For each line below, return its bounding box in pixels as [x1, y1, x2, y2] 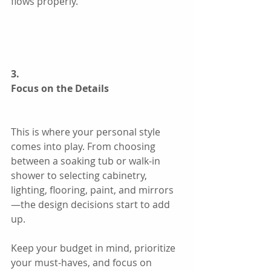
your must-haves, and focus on [11, 255, 154, 269]
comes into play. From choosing [11, 139, 158, 153]
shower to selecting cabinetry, [11, 168, 149, 182]
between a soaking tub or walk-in [11, 154, 163, 168]
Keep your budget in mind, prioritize [11, 241, 178, 255]
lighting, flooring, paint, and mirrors [11, 183, 174, 197]
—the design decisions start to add [11, 197, 172, 211]
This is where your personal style [11, 125, 163, 139]
